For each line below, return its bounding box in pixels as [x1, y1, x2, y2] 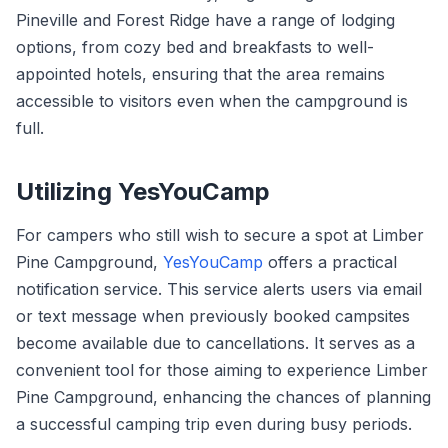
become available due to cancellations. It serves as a [16, 333, 415, 353]
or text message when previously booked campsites [16, 306, 410, 326]
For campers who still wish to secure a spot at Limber [16, 225, 424, 245]
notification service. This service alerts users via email [16, 279, 422, 299]
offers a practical [263, 252, 397, 272]
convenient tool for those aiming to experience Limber [16, 360, 428, 380]
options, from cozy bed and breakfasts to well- [16, 37, 374, 57]
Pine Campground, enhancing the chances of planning [16, 387, 431, 407]
